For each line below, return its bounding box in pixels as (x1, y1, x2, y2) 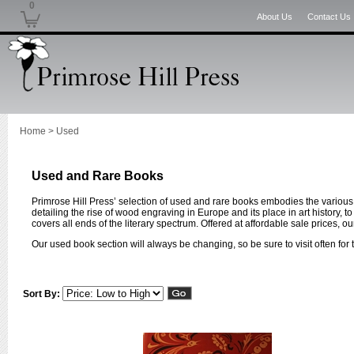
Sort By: (23, 288, 60, 299)
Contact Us (307, 12, 351, 21)
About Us (257, 12, 292, 21)
